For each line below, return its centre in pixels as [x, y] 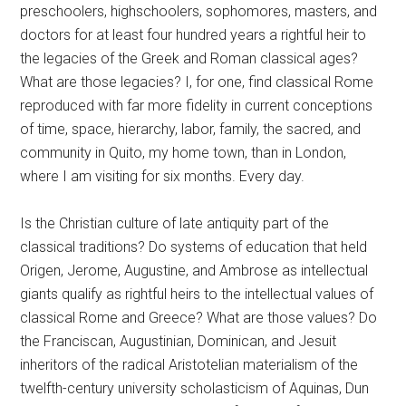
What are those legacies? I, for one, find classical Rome [197, 82]
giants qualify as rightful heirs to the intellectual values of [197, 294]
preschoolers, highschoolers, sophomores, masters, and [199, 11]
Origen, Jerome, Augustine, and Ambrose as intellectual [194, 271]
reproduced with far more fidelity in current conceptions [197, 106]
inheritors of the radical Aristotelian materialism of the [189, 365]
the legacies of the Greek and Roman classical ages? [189, 58]
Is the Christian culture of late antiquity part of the [175, 223]
